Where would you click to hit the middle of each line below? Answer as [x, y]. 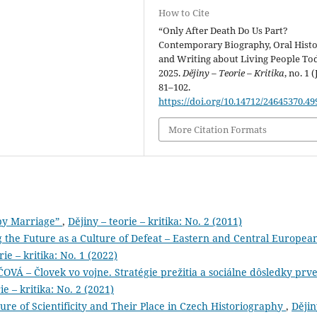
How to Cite [184, 12]
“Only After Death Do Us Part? [224, 30]
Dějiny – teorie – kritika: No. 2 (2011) [155, 221]
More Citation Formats [218, 129]
